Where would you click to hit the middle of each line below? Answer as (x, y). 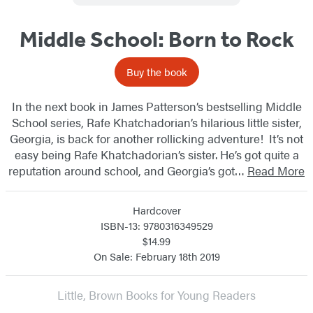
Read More (276, 170)
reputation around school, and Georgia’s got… (128, 170)
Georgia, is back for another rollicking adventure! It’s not (156, 138)
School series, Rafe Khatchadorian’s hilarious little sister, (156, 122)
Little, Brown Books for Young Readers (156, 294)
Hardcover (156, 210)
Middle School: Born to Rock (156, 39)
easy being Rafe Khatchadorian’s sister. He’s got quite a (156, 154)
